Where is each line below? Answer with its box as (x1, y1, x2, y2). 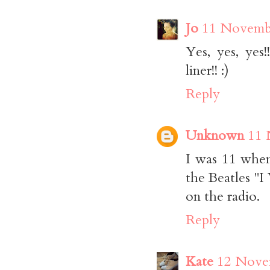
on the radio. (186, 186, 260, 206)
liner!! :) (186, 60, 229, 80)
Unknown (186, 125, 244, 145)
